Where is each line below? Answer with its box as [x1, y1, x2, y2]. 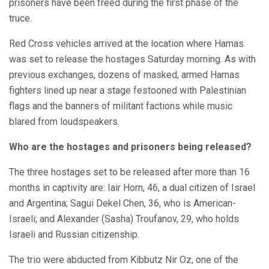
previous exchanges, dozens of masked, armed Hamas [9, 68, 240, 80]
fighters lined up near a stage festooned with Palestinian [9, 84, 246, 96]
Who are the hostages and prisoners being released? [9, 141, 252, 153]
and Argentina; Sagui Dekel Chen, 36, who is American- [9, 197, 236, 209]
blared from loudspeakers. [9, 115, 119, 127]
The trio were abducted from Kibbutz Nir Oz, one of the [9, 253, 238, 265]
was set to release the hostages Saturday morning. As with [9, 53, 256, 65]
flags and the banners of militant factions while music [9, 100, 232, 112]
